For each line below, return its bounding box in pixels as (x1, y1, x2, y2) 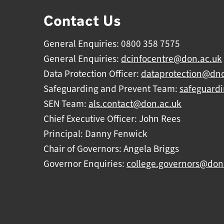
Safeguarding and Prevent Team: (43, 83, 179, 95)
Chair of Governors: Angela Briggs (43, 143, 179, 155)
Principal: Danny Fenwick (43, 128, 147, 140)
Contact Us (43, 11, 121, 30)
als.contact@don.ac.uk (88, 98, 181, 110)
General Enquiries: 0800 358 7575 (43, 38, 180, 50)
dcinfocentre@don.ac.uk (121, 53, 222, 65)
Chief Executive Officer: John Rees (43, 113, 180, 125)
